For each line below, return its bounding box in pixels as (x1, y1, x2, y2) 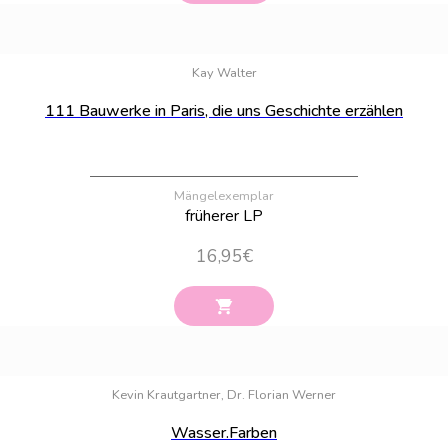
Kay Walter (191, 63, 257, 82)
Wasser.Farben (171, 421, 277, 444)
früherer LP (185, 204, 263, 227)
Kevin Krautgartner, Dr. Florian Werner (112, 385, 336, 404)
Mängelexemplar (174, 186, 274, 205)
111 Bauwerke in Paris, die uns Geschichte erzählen (45, 99, 403, 122)
